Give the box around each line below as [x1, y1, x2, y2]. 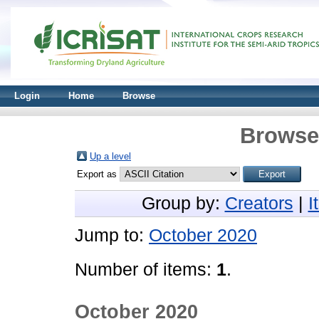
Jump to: [75, 226, 149, 245]
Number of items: [75, 260, 216, 279]
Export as [77, 169, 120, 179]
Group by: [141, 194, 225, 213]
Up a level [90, 151, 131, 162]
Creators [224, 194, 293, 213]
